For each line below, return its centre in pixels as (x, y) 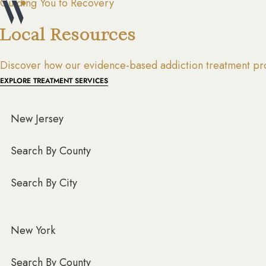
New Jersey (37, 118)
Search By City (44, 183)
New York (33, 230)
